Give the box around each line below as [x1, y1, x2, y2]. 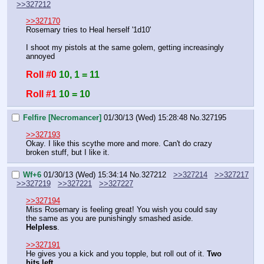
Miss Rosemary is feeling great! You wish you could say [26, 204, 217, 214]
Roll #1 [26, 88, 57, 99]
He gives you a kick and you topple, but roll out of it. [26, 249, 207, 258]
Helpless [26, 222, 57, 232]
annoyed [26, 51, 55, 61]
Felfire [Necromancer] [23, 113, 101, 123]
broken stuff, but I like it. [26, 147, 110, 157]
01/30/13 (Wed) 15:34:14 [44, 170, 127, 180]
